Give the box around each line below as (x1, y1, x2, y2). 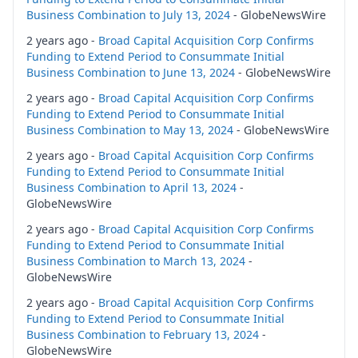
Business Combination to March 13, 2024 (26, 253, 245, 268)
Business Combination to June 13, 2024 (26, 65, 235, 80)
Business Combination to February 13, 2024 (26, 327, 259, 342)
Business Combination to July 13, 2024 (26, 7, 230, 22)
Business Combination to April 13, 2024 (26, 180, 237, 195)
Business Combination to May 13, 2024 (26, 122, 233, 137)
